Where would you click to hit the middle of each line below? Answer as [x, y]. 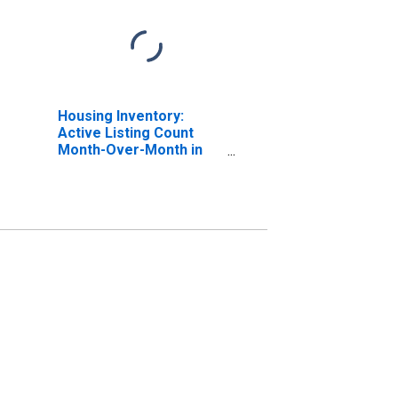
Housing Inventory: [120, 115]
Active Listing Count [125, 132]
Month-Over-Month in [130, 149]
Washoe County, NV [122, 166]
